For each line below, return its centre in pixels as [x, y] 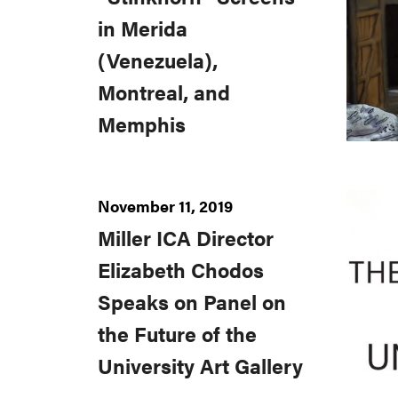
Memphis [142, 124]
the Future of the [177, 334]
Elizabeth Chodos [181, 270]
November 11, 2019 [165, 205]
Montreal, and [164, 92]
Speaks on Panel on [192, 302]
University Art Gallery [200, 366]
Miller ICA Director [186, 238]
